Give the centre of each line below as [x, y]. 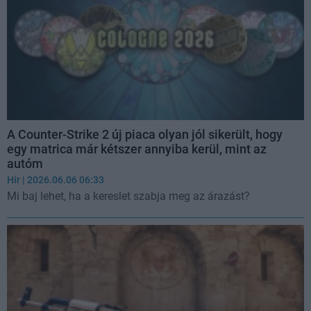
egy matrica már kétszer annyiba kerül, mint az [137, 149]
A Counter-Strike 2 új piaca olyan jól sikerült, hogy [145, 134]
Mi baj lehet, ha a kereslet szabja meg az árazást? [128, 196]
